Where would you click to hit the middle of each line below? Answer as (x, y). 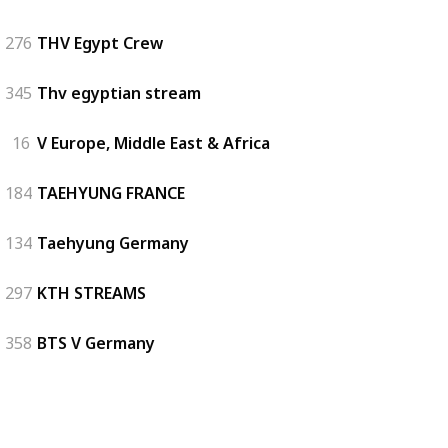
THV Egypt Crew (100, 42)
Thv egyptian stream (119, 92)
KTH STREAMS (91, 292)
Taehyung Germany (113, 242)
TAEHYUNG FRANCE (111, 192)
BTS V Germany (96, 342)
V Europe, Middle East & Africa (153, 142)
